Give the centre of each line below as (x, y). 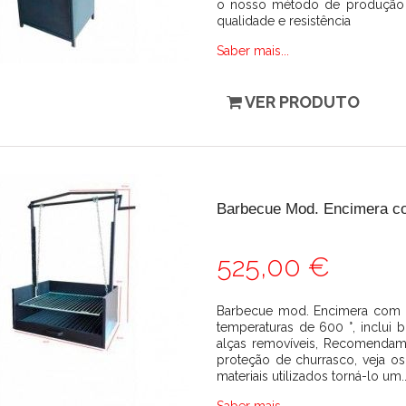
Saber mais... (253, 51)
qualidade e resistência (284, 21)
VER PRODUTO (302, 102)
